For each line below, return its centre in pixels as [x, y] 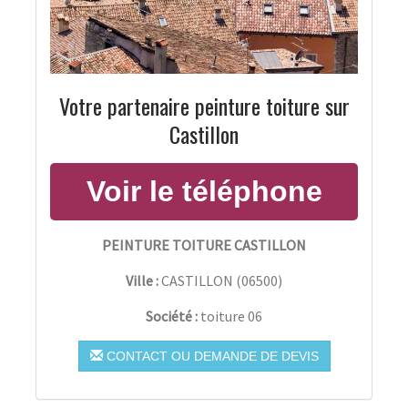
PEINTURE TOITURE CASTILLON [204, 245]
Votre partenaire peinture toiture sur [204, 105]
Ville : [142, 280]
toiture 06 [231, 316]
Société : [173, 316]
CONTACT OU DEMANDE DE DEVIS [210, 356]
